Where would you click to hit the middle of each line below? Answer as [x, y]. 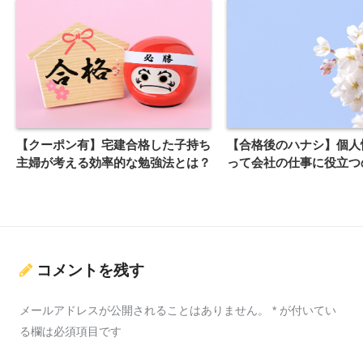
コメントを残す [90, 270]
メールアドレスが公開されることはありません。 [144, 310]
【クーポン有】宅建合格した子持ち [113, 145]
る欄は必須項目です [70, 331]
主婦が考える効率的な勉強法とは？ [113, 163]
